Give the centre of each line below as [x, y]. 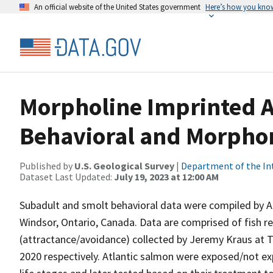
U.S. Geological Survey [124, 166]
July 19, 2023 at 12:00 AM [166, 177]
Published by [47, 166]
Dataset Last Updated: [67, 177]
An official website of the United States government [117, 7]
